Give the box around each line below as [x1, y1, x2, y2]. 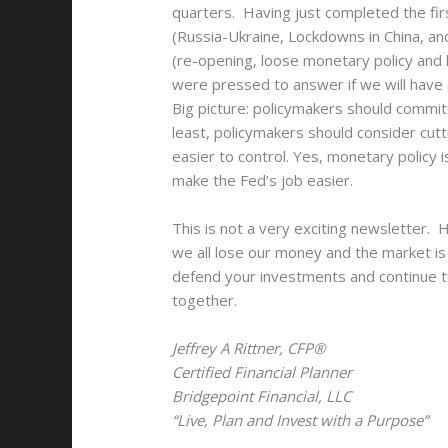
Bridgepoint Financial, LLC [172, 386, 351, 407]
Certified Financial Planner [172, 362, 352, 383]
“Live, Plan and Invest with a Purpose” [172, 410, 428, 431]
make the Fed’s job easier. [172, 170, 353, 191]
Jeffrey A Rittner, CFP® [172, 338, 325, 359]
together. [172, 290, 237, 311]
